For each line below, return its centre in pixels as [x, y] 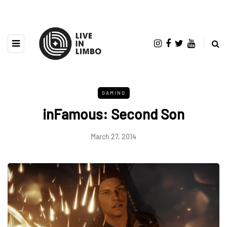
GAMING [113, 92]
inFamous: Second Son [113, 114]
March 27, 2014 [113, 136]
